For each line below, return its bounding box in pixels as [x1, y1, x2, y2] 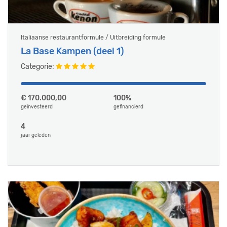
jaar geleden [21, 132, 51, 138]
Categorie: [21, 62, 56, 71]
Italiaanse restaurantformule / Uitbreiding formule [21, 34, 166, 41]
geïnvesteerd [21, 104, 53, 110]
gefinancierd [113, 104, 143, 110]
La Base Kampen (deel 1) [21, 46, 124, 57]
